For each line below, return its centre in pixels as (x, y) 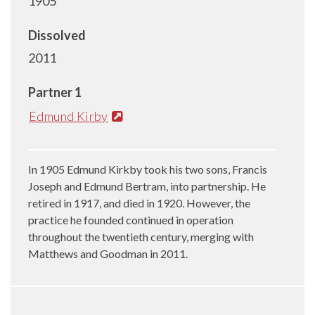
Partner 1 (55, 92)
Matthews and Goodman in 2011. (108, 253)
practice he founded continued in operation (131, 219)
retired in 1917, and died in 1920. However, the (139, 202)
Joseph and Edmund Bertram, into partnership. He (147, 186)
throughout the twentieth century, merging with (141, 236)
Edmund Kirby (69, 116)
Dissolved (57, 35)
